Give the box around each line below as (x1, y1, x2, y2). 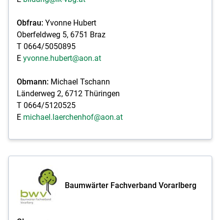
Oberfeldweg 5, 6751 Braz (16, 29, 106, 39)
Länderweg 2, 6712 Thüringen (16, 88, 120, 98)
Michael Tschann (50, 77, 110, 86)
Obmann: (16, 77, 51, 86)
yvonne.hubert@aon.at (23, 53, 101, 63)
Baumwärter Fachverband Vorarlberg (64, 180, 196, 190)
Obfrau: (16, 18, 43, 27)
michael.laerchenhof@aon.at (23, 112, 123, 122)
